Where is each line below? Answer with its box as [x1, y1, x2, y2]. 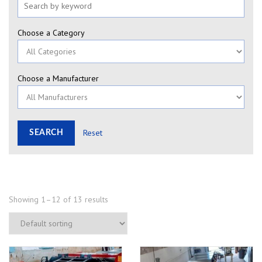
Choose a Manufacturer [18, 73, 99, 84]
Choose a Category [18, 27, 85, 38]
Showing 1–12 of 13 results [9, 194, 108, 205]
